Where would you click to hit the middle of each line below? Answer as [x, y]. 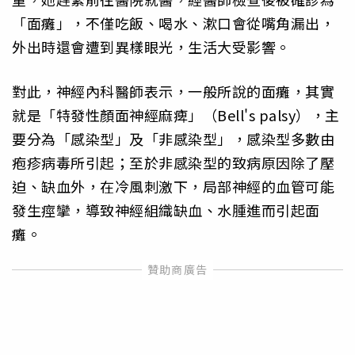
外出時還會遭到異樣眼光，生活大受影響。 [151, 47]
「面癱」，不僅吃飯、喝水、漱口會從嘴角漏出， [173, 23]
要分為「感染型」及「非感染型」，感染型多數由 [173, 139]
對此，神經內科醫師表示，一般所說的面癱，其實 [173, 92]
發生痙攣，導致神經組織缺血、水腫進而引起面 [166, 210]
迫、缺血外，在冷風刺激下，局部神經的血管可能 [173, 187]
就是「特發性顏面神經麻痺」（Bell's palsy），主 [176, 115]
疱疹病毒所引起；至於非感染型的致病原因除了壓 [173, 163]
